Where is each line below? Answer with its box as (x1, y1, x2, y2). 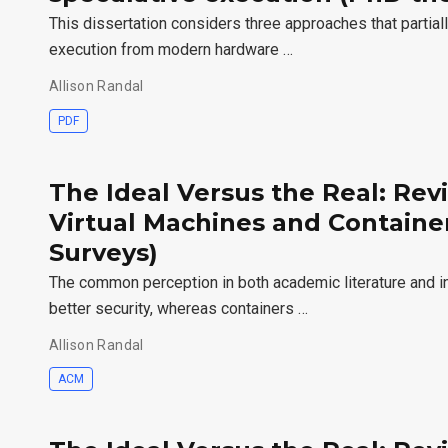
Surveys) (49, 237, 158, 267)
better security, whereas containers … (49, 298, 308, 318)
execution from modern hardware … (49, 40, 293, 59)
